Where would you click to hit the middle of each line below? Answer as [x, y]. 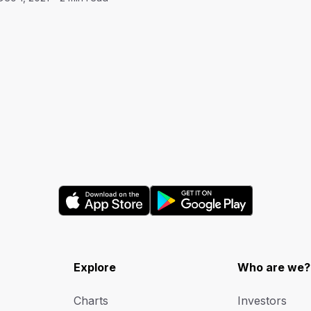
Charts [91, 301]
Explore [94, 267]
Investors [262, 301]
